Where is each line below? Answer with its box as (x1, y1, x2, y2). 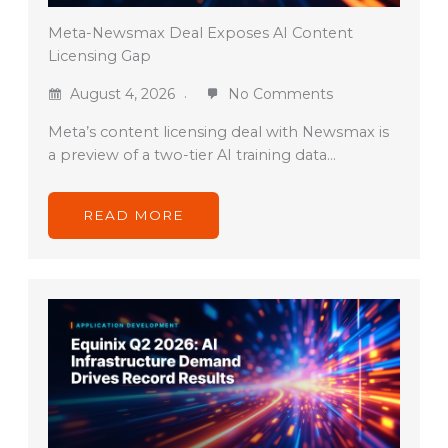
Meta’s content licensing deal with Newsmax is (47, 123, 389, 142)
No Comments (223, 85, 333, 104)
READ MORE (82, 207, 184, 224)
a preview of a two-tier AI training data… (47, 146, 336, 165)
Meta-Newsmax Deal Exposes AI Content (47, 24, 353, 43)
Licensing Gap (47, 47, 151, 66)
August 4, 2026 (65, 85, 179, 104)
